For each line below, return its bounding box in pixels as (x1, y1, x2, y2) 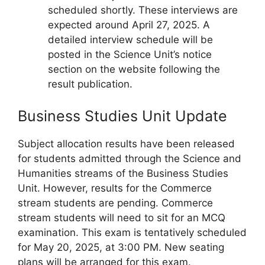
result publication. (48, 78, 132, 91)
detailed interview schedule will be (48, 34, 213, 46)
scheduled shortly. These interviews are (48, 4, 238, 17)
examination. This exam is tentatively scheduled (18, 226, 247, 238)
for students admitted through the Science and (18, 152, 241, 164)
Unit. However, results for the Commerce (18, 182, 212, 194)
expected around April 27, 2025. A (48, 19, 210, 31)
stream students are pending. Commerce (18, 196, 213, 209)
